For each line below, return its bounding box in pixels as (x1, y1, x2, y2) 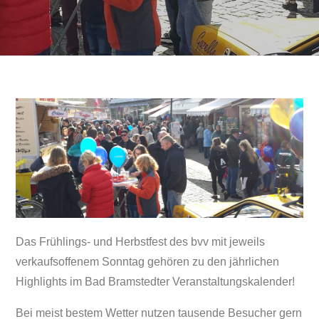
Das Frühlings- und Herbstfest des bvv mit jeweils (16, 235, 266, 248)
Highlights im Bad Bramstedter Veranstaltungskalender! (16, 275, 296, 288)
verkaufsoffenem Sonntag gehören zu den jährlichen (16, 255, 280, 268)
